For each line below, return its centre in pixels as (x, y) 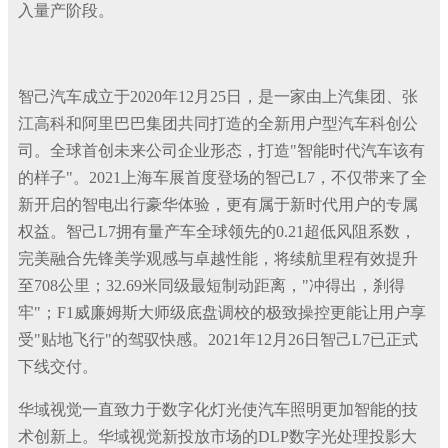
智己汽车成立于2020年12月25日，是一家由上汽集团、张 (218, 96)
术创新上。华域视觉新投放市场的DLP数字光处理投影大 (217, 436)
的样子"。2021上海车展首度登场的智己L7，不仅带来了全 (222, 177)
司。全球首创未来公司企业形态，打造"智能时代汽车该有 (221, 150)
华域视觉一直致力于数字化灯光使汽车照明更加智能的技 (218, 409)
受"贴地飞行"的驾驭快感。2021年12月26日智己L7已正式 (218, 339)
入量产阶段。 (66, 10)
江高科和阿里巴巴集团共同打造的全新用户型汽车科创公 (218, 123)
